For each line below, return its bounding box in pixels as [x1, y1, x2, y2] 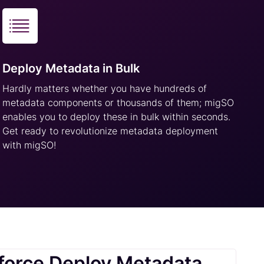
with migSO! [2, 139, 57, 151]
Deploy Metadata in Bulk [2, 61, 140, 75]
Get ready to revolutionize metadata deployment [2, 125, 219, 137]
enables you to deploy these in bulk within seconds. [2, 111, 231, 123]
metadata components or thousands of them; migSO [2, 97, 235, 108]
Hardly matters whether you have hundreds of [2, 82, 207, 94]
